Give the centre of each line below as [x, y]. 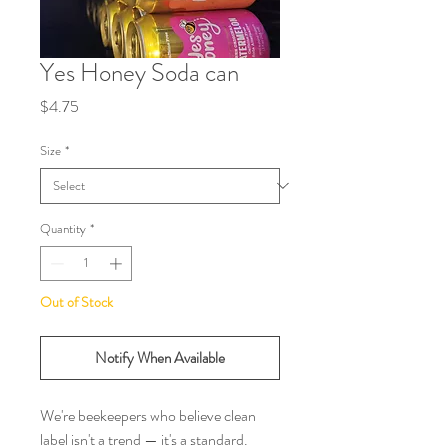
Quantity [63, 228]
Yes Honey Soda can [139, 72]
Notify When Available [160, 358]
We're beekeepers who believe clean [148, 416]
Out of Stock [76, 302]
